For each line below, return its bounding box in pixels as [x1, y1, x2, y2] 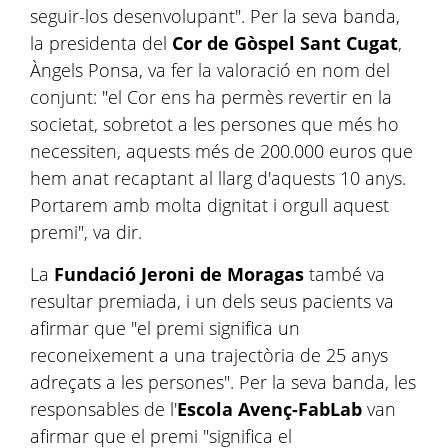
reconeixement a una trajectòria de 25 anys [30, 343, 388, 367]
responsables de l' [30, 397, 177, 421]
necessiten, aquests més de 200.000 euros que [30, 139, 413, 163]
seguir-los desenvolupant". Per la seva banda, [30, 4, 400, 28]
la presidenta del [30, 31, 172, 55]
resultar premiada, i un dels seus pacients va [30, 289, 394, 313]
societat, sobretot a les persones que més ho [30, 112, 399, 136]
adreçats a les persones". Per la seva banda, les [30, 370, 416, 394]
